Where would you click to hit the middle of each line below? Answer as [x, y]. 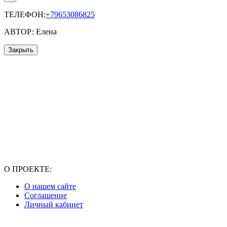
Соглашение [46, 196]
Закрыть [21, 50]
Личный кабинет [54, 205]
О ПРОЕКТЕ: [28, 169]
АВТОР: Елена [30, 32]
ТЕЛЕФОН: [25, 15]
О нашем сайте [50, 186]
